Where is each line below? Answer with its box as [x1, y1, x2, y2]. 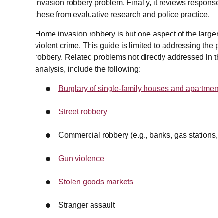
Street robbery [58, 108, 107, 116]
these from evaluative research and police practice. [35, 10, 210, 19]
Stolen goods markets [58, 178, 133, 186]
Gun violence [58, 154, 104, 163]
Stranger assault [58, 201, 115, 210]
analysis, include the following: [35, 65, 141, 73]
